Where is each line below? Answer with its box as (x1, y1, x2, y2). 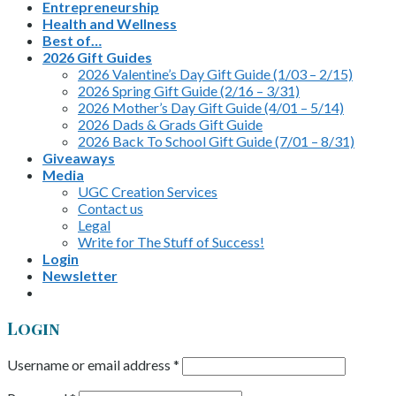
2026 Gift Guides (42, 49, 152, 66)
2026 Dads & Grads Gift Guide (78, 116, 263, 133)
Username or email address (7, 355, 173, 373)
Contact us (78, 200, 143, 217)
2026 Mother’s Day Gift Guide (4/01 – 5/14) (78, 99, 344, 117)
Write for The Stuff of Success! (78, 233, 264, 251)
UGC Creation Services (78, 183, 217, 201)
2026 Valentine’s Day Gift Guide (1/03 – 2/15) (78, 65, 353, 83)
